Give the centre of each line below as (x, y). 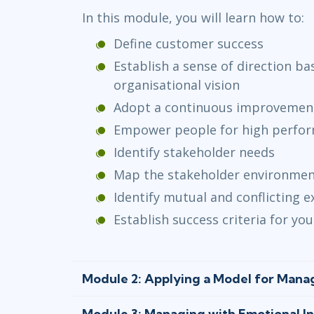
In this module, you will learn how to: (193, 17)
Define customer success (190, 43)
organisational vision (178, 84)
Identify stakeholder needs (196, 152)
